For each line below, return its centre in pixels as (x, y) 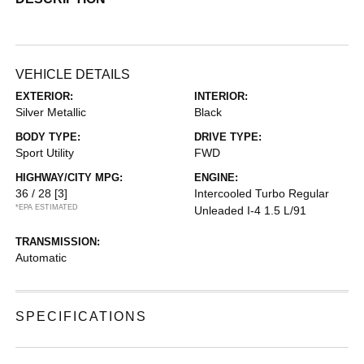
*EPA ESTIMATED (47, 207)
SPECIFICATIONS (82, 316)
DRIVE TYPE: (228, 136)
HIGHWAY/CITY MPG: (69, 177)
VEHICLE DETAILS (73, 74)
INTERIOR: (221, 96)
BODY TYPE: (48, 136)
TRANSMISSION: (58, 241)
